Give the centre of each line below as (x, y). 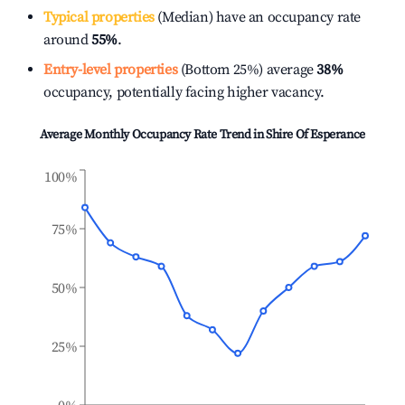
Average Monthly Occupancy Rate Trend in (153, 135)
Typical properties (99, 17)
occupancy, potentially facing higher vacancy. (184, 92)
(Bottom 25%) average (245, 70)
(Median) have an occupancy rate (258, 17)
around (68, 40)
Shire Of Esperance (316, 135)
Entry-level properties (111, 70)
